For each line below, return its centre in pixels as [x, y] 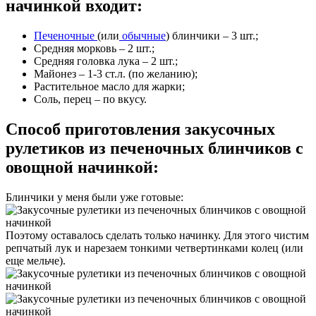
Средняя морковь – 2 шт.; [94, 48]
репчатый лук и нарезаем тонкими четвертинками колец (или [154, 248]
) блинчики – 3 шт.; [212, 35]
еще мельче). [36, 260]
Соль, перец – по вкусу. [90, 99]
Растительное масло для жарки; [109, 86]
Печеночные [66, 35]
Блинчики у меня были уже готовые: [95, 197]
